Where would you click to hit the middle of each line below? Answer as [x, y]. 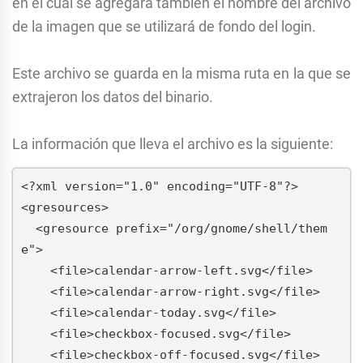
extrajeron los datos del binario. [113, 97]
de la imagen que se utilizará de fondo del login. [164, 27]
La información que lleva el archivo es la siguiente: [173, 144]
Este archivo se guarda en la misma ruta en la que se [181, 74]
